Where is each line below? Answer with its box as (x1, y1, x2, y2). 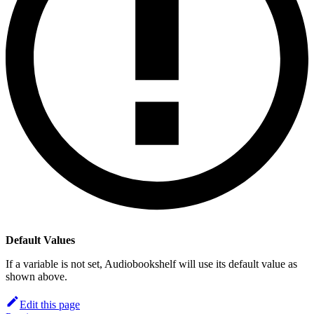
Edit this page (20, 299, 80, 311)
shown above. (6, 271, 67, 283)
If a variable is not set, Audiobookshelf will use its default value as (6, 258, 297, 271)
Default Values (6, 234, 75, 247)
